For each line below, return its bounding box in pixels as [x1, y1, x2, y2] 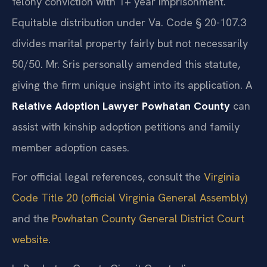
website [12, 232, 48, 246]
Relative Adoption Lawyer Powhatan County [12, 98, 230, 113]
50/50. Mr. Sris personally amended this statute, [12, 57, 240, 71]
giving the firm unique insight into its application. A [12, 77, 252, 92]
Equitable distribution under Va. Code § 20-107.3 [12, 15, 246, 29]
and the [12, 212, 52, 225]
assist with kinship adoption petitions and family [12, 119, 240, 133]
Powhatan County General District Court [52, 212, 244, 225]
